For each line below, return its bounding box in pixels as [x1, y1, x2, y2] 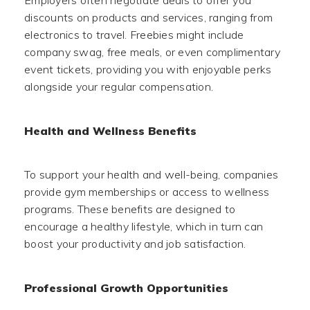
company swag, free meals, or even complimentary [24, 45, 280, 59]
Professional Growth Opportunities [24, 281, 228, 295]
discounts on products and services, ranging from [24, 10, 273, 24]
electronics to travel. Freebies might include [24, 28, 244, 42]
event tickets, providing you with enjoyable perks [24, 62, 272, 76]
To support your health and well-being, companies [24, 167, 278, 181]
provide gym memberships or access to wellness [24, 185, 270, 199]
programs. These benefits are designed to [24, 202, 235, 216]
